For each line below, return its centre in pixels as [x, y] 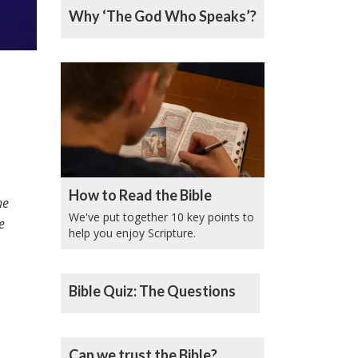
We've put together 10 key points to [161, 217]
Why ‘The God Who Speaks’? [163, 16]
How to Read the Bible [140, 195]
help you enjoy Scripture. [132, 233]
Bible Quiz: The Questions [152, 291]
